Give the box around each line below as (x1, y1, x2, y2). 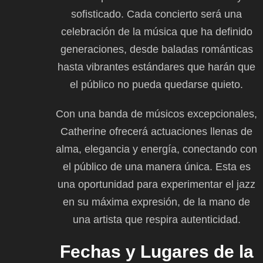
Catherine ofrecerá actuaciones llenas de (60, 125, 252, 137)
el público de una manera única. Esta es (62, 160, 251, 173)
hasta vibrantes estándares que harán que (58, 60, 255, 73)
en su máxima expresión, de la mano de (63, 195, 250, 208)
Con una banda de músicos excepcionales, (56, 107, 257, 120)
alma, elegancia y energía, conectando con (56, 143, 257, 155)
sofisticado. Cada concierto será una (71, 8, 242, 20)
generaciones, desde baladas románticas (60, 43, 253, 55)
